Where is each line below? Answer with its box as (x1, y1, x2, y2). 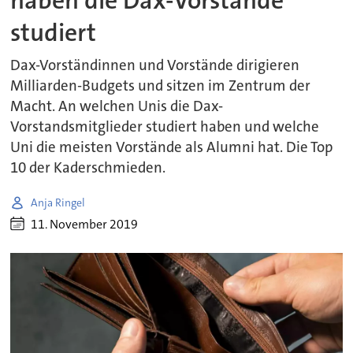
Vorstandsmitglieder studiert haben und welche (10, 117, 320, 137)
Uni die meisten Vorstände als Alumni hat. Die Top (10, 138, 333, 158)
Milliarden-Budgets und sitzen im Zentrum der (10, 76, 311, 96)
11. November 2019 (31, 215, 139, 232)
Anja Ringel (31, 195, 86, 210)
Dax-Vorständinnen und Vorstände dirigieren (10, 56, 300, 76)
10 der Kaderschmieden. (10, 158, 166, 178)
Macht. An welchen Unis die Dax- (10, 97, 224, 117)
